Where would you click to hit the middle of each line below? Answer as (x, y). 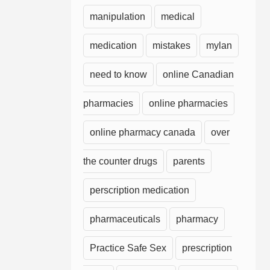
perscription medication (140, 190)
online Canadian (198, 75)
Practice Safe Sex (128, 248)
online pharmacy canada (143, 133)
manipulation (118, 17)
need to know (118, 75)
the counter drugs (120, 162)
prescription (207, 248)
